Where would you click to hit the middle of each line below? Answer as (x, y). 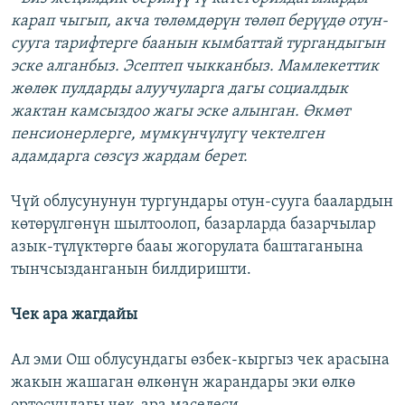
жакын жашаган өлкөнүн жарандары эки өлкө (183, 383)
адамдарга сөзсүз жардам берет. (129, 157)
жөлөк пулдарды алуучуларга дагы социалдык (179, 89)
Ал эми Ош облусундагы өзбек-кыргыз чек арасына (200, 361)
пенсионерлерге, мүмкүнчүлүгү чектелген (168, 135)
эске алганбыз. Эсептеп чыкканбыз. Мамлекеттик (195, 67)
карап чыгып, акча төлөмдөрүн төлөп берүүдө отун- (199, 22)
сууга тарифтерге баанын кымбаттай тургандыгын (198, 44)
